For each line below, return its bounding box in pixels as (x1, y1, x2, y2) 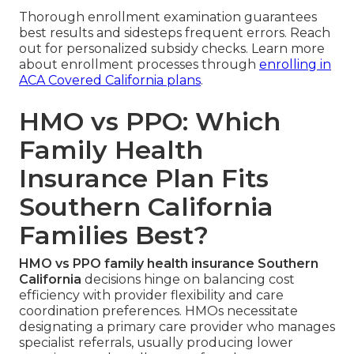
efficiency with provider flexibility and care (19, 287, 284, 303)
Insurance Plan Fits (19, 162, 269, 194)
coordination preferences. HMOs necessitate (19, 303, 298, 318)
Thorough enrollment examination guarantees (19, 9, 317, 24)
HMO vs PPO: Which (19, 105, 281, 137)
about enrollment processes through (19, 56, 259, 72)
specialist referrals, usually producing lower (19, 334, 293, 350)
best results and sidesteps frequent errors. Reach (19, 24, 330, 40)
